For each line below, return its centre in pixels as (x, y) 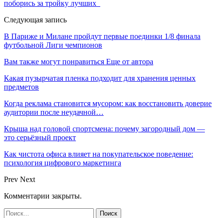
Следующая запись (35, 20)
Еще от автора (130, 62)
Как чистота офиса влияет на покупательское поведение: (99, 154)
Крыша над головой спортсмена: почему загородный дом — (104, 129)
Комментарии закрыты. (43, 196)
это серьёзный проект (40, 138)
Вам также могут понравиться (54, 62)
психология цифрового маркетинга (63, 163)
